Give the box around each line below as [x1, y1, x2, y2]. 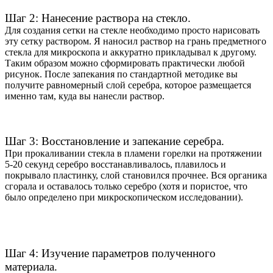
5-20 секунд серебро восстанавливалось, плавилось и [5, 159, 226, 170]
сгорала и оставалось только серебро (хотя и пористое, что [5, 181, 247, 192]
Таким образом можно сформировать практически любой [5, 58, 245, 69]
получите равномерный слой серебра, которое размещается [5, 80, 251, 91]
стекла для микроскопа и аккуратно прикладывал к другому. [5, 47, 257, 58]
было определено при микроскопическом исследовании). [5, 192, 243, 203]
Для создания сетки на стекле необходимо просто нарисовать [5, 25, 260, 36]
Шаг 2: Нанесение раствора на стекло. [5, 12, 191, 25]
